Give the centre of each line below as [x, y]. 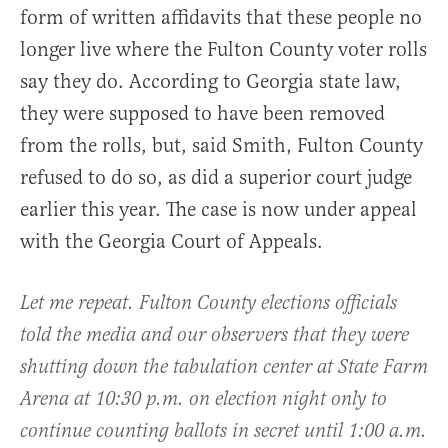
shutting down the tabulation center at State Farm [224, 367]
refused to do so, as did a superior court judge [216, 177]
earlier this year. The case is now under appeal [218, 209]
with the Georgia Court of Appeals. [171, 241]
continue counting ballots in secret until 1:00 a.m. [223, 431]
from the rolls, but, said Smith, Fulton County [221, 145]
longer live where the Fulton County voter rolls [223, 49]
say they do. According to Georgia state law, [210, 81]
